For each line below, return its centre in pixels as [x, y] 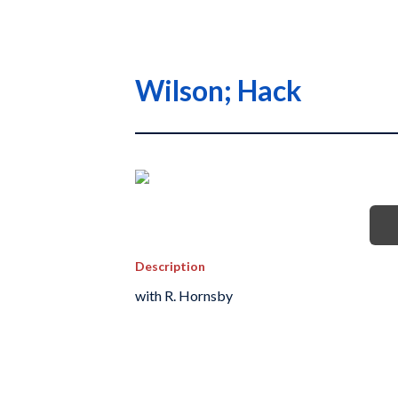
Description [170, 266]
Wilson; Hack [219, 90]
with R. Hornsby [184, 295]
